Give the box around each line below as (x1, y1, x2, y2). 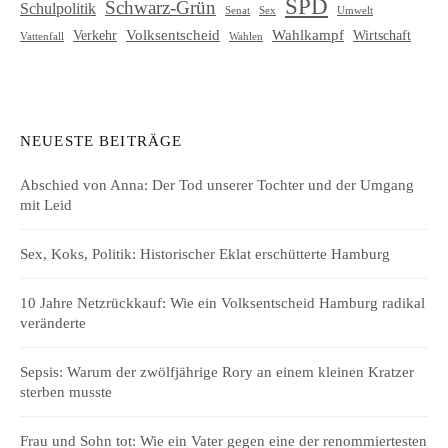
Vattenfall (20, 30, 64, 42)
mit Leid (20, 196, 72, 213)
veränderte (20, 314, 86, 331)
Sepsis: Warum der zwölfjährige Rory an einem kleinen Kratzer (20, 363, 414, 380)
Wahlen (229, 30, 263, 42)
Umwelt (337, 3, 373, 16)
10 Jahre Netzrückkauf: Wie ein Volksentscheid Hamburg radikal (20, 294, 425, 311)
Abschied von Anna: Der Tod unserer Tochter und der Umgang (20, 176, 414, 193)
